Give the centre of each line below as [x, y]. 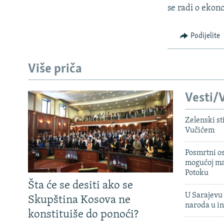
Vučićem [200, 130]
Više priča [55, 69]
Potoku [197, 173]
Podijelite [205, 36]
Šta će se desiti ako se [80, 185]
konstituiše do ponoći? [83, 214]
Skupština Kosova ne [79, 200]
